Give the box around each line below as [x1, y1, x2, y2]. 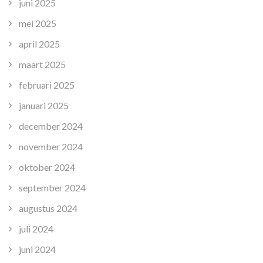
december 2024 [19, 120, 83, 132]
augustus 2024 [19, 203, 77, 214]
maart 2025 [19, 59, 66, 70]
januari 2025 [19, 100, 69, 112]
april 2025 [19, 38, 60, 50]
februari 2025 [19, 79, 75, 91]
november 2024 [19, 141, 83, 153]
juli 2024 [19, 223, 53, 235]
